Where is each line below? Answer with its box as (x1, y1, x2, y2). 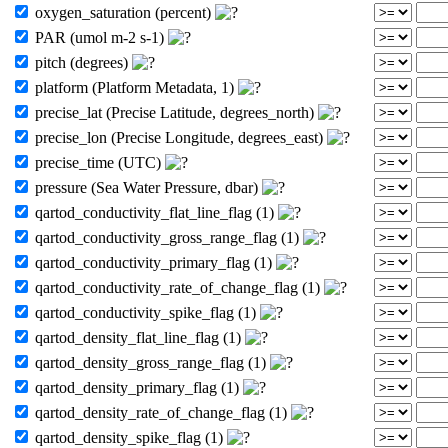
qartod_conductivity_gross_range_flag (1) (31, 228, 303, 246)
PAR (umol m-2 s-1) (31, 28, 168, 46)
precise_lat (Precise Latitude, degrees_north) (31, 103, 318, 121)
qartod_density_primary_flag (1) (31, 378, 243, 396)
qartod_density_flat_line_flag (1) (31, 328, 245, 346)
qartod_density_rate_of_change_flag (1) (31, 403, 291, 421)
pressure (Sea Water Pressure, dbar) (31, 178, 262, 196)
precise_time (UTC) (31, 153, 165, 171)
